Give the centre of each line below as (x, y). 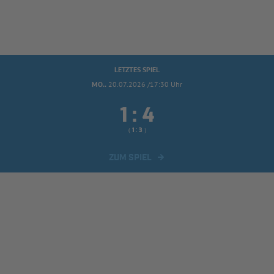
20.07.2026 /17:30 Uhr (145, 84)
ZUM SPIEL (130, 157)
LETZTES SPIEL (137, 69)
